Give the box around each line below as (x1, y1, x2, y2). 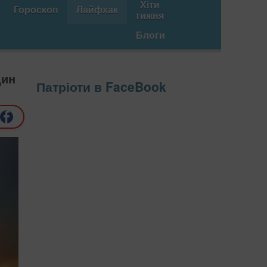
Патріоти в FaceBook (36, 77, 166, 96)
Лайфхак (76, 2, 118, 16)
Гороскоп (14, 2, 58, 16)
